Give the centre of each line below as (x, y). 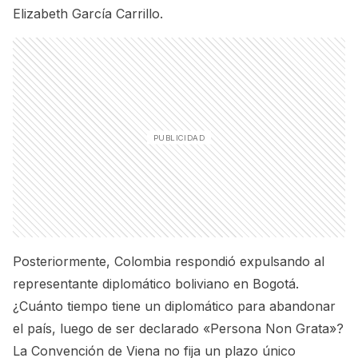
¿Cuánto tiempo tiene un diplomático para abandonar (174, 306)
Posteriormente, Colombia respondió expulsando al (169, 261)
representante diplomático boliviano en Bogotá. (156, 284)
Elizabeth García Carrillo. (88, 14)
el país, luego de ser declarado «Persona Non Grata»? (178, 328)
